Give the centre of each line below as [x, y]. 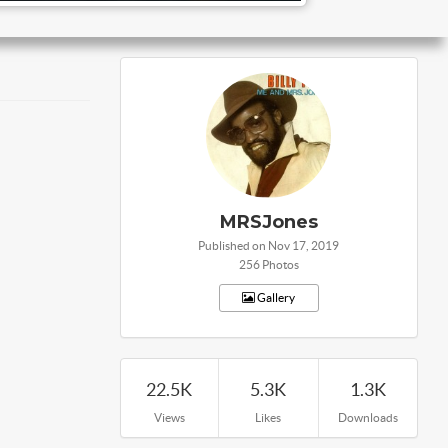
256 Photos [268, 264]
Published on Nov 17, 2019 [268, 245]
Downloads [367, 417]
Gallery [275, 297]
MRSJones [268, 222]
